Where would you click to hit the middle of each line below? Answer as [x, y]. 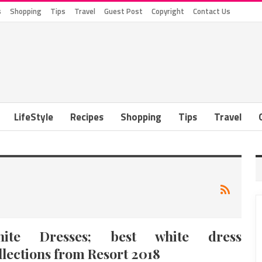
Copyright [168, 11]
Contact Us [212, 11]
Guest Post [123, 11]
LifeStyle [34, 117]
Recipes [87, 117]
